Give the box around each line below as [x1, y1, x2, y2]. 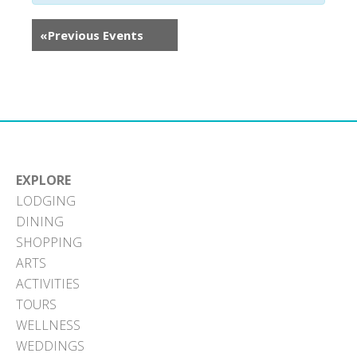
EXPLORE [16, 171, 71, 189]
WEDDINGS [16, 337, 84, 355]
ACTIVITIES [16, 275, 80, 292]
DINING [16, 213, 64, 230]
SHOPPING [16, 233, 82, 251]
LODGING [16, 192, 76, 210]
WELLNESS [16, 316, 80, 334]
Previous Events [48, 27, 143, 43]
